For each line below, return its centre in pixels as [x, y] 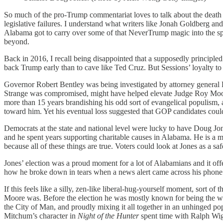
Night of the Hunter [108, 216]
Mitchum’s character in [41, 216]
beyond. [17, 41]
